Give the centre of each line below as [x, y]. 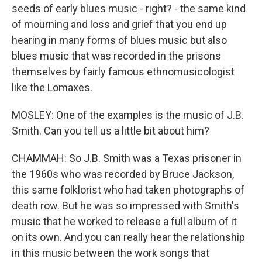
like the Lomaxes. [52, 87]
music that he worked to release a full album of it [124, 221]
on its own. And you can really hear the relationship [128, 237]
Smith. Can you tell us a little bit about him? [111, 131]
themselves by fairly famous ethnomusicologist [123, 72]
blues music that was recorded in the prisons [116, 56]
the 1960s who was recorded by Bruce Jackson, [123, 174]
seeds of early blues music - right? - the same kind [129, 8]
